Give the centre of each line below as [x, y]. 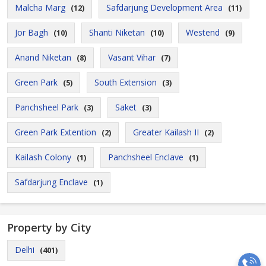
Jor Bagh [31, 32]
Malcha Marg [40, 7]
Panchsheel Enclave [146, 157]
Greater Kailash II [166, 132]
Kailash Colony [43, 157]
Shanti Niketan [117, 32]
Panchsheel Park [47, 107]
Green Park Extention [56, 132]
